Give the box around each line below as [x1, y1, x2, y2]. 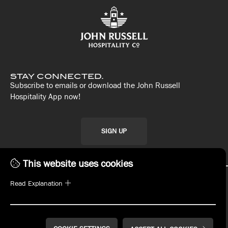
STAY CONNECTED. [10, 72, 104, 80]
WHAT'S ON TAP [10, 191, 74, 198]
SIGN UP [101, 127, 127, 135]
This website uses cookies [20, 159, 133, 169]
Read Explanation [10, 180, 65, 187]
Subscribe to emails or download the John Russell [10, 81, 180, 90]
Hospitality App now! [10, 92, 80, 101]
